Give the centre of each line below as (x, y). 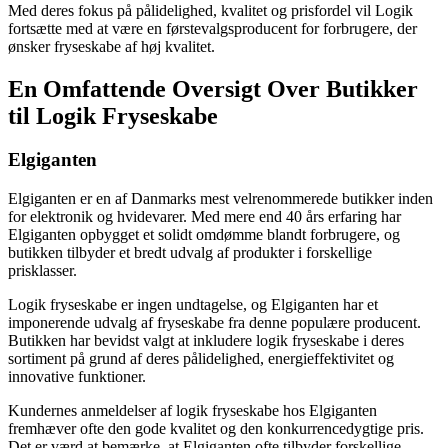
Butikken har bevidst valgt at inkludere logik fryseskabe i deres (206, 341)
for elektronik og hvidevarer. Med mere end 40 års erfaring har (204, 217)
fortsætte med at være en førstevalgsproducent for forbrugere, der (212, 28)
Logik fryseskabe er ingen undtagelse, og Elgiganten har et (193, 305)
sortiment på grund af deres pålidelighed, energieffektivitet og (201, 359)
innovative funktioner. (77, 377)
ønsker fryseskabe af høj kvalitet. (111, 46)
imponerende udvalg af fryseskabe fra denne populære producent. (214, 323)
